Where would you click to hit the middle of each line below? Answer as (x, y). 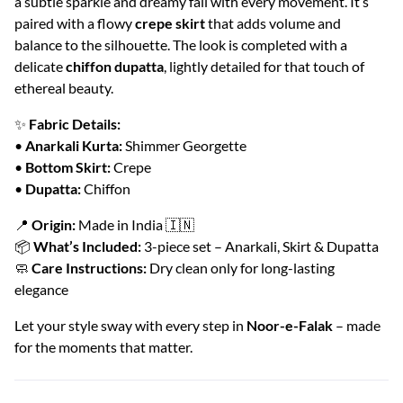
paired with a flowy (75, 23)
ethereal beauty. (64, 88)
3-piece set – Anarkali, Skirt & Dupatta (260, 246)
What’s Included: (87, 246)
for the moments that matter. (103, 347)
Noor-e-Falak (290, 326)
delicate (40, 67)
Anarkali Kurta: (74, 146)
